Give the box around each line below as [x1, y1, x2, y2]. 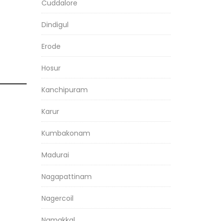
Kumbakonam [41, 128, 90, 138]
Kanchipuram [41, 85, 88, 95]
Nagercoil [41, 193, 74, 203]
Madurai [41, 150, 69, 160]
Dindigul [41, 20, 69, 30]
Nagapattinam [41, 172, 92, 182]
